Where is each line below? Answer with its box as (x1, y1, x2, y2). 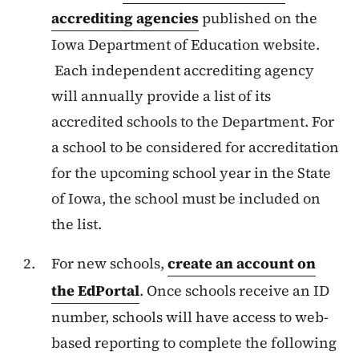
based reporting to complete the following (51, 332, 337, 353)
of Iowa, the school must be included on (51, 188, 321, 208)
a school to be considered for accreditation (51, 136, 339, 157)
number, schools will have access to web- (51, 306, 329, 327)
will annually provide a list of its (51, 85, 271, 106)
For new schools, (51, 252, 167, 273)
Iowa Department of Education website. (51, 34, 320, 54)
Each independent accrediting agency (51, 59, 314, 80)
